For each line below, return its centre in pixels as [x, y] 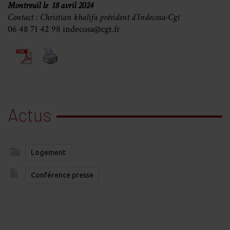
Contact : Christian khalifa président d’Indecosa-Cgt [94, 17]
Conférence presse [62, 175]
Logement [48, 153]
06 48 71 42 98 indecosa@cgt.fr [64, 29]
